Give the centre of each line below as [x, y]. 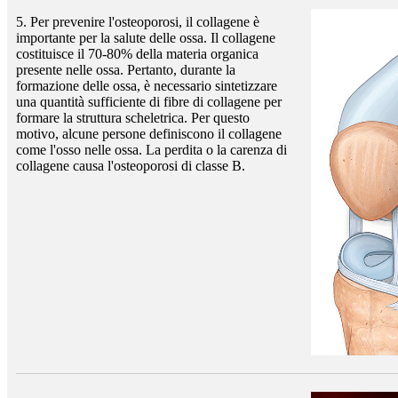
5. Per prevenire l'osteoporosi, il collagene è [138, 21]
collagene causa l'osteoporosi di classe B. [131, 165]
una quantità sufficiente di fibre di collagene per [149, 101]
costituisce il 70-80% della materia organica [137, 53]
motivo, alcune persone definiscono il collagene [149, 133]
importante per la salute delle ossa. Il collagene [146, 37]
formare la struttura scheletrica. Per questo [133, 117]
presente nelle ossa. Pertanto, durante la [126, 69]
